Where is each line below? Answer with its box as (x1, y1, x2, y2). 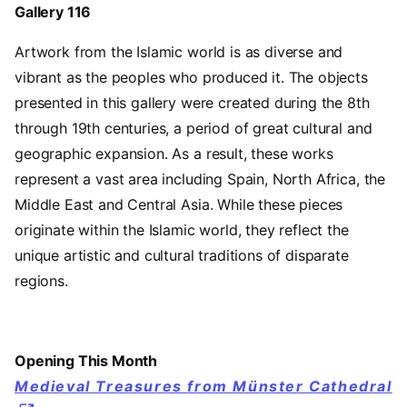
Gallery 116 (15, 2, 92, 21)
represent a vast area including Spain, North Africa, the (15, 169, 386, 188)
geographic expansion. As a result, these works (15, 144, 333, 163)
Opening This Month (15, 351, 158, 370)
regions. (15, 271, 68, 290)
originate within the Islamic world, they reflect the (15, 220, 349, 239)
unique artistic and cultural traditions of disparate (15, 245, 349, 264)
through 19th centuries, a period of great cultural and (15, 118, 372, 137)
